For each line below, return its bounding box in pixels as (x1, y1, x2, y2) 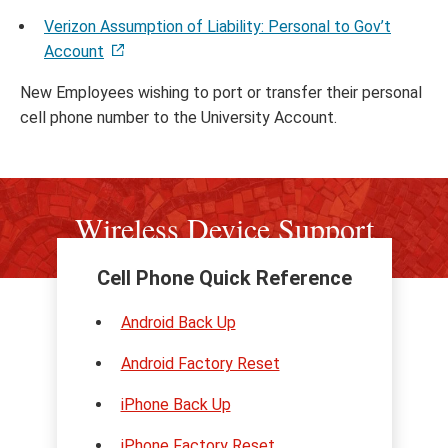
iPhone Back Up (120, 395, 231, 414)
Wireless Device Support (74, 208, 374, 248)
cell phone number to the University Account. (20, 108, 337, 127)
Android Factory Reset (120, 354, 280, 373)
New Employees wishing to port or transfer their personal (20, 83, 422, 102)
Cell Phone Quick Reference (96, 266, 352, 290)
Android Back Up (120, 313, 236, 332)
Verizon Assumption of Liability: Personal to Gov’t (44, 17, 391, 36)
